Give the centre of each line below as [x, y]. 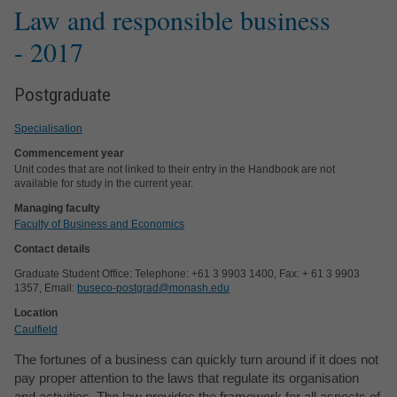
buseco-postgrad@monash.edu [153, 288]
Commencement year [69, 153]
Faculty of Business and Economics [99, 225]
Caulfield [36, 329]
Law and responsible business [172, 19]
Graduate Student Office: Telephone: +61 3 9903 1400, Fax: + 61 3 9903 [187, 274]
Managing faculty [57, 208]
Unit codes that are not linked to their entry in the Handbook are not [175, 169]
